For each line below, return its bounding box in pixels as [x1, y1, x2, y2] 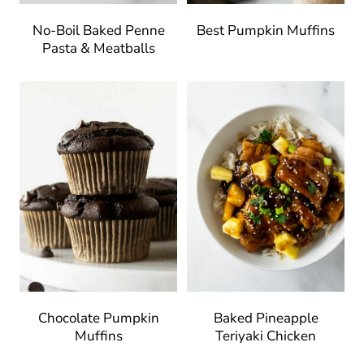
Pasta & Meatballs [41, 38, 155, 58]
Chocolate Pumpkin [37, 308, 159, 327]
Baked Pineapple [213, 308, 318, 327]
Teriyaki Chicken [215, 326, 316, 345]
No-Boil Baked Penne [32, 20, 165, 40]
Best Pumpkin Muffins [197, 20, 335, 40]
